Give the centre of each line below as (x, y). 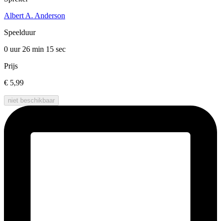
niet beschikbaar (31, 101)
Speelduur (20, 33)
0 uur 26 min (25, 49)
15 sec (56, 49)
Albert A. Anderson (35, 16)
